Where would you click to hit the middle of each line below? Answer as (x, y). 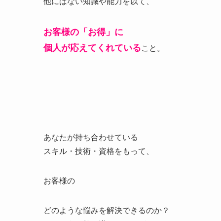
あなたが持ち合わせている (91, 137)
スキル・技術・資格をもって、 (99, 151)
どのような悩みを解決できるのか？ (107, 210)
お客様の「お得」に (83, 32)
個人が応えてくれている (92, 48)
